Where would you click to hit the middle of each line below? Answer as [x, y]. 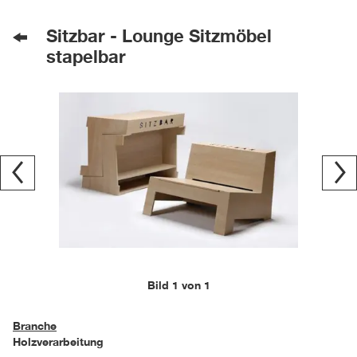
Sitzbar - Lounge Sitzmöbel [159, 36]
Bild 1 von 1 [178, 285]
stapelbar [86, 57]
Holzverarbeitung [58, 341]
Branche [35, 326]
